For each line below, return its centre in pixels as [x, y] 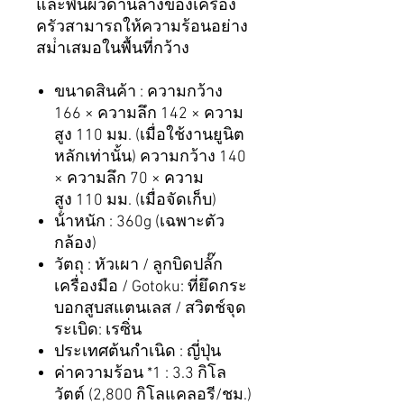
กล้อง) [75, 244]
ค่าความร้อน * [103, 374]
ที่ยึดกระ [217, 288]
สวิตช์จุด [216, 309]
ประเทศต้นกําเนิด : [120, 353]
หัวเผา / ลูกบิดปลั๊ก [159, 266]
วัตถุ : [74, 266]
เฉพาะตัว [192, 223]
